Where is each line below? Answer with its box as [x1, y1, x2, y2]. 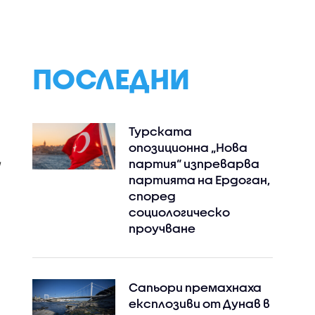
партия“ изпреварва [128, 157, 259, 170]
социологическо [128, 205, 230, 219]
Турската [128, 124, 192, 138]
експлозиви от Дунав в [128, 297, 270, 310]
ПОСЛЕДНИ [32, 62, 190, 95]
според [128, 189, 176, 202]
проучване [128, 221, 195, 235]
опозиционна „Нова [128, 141, 247, 154]
